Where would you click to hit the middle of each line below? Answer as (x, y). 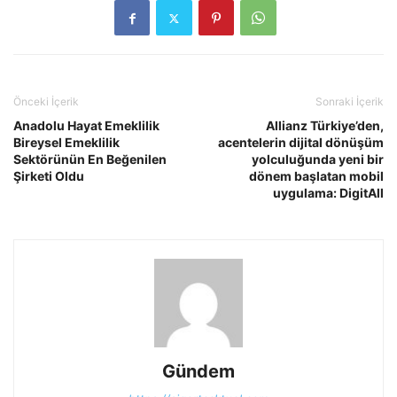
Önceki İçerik (46, 102)
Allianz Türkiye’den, (325, 126)
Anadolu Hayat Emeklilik (86, 126)
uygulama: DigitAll (328, 193)
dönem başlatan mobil (316, 176)
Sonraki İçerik (350, 102)
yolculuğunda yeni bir (318, 160)
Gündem (198, 372)
